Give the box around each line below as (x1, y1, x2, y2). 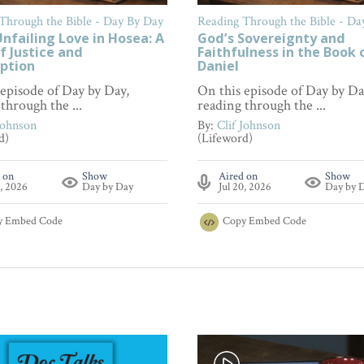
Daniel (197, 57, 239, 76)
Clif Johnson (216, 117, 280, 135)
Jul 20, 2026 (218, 180, 271, 195)
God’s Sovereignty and (197, 29, 345, 48)
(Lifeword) (197, 130, 253, 148)
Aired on (218, 169, 258, 184)
